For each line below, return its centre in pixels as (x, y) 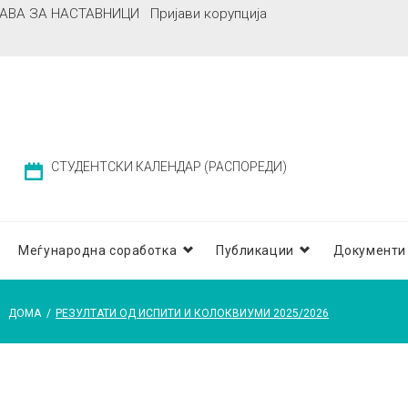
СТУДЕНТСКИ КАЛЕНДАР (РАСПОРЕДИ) (169, 167)
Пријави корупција (208, 14)
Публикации (255, 251)
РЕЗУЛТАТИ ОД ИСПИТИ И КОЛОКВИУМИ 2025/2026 (193, 314)
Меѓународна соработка (98, 251)
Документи (369, 251)
